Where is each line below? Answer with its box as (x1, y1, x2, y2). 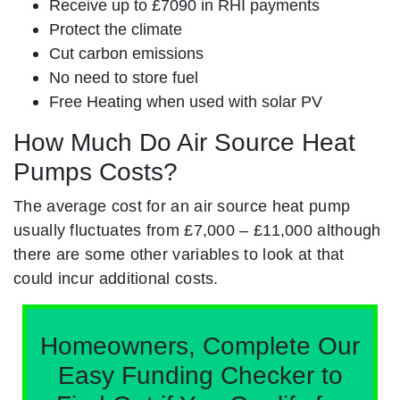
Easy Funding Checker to (57, 361, 343, 389)
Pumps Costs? (13, 157, 178, 186)
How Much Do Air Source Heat (13, 128, 355, 156)
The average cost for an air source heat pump (13, 196, 351, 215)
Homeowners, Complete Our (40, 331, 360, 360)
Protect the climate (49, 19, 182, 38)
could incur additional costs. (13, 268, 219, 287)
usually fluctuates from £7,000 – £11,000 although (13, 220, 381, 239)
